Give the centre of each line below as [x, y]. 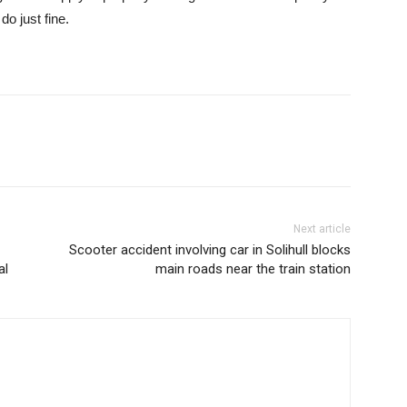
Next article [322, 229]
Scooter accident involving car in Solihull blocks [209, 250]
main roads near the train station [253, 269]
